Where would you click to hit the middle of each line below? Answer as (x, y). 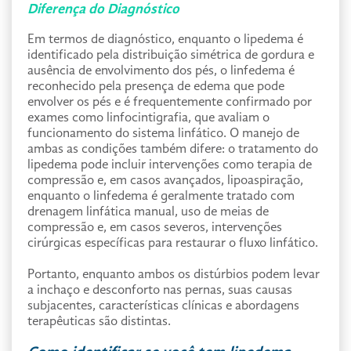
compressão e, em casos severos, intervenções (155, 228)
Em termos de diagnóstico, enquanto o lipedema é (165, 40)
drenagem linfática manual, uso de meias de (148, 212)
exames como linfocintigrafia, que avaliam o (148, 118)
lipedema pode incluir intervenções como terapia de (170, 165)
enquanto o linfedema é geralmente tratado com (161, 196)
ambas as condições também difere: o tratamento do (173, 149)
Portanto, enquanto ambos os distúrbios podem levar (174, 275)
